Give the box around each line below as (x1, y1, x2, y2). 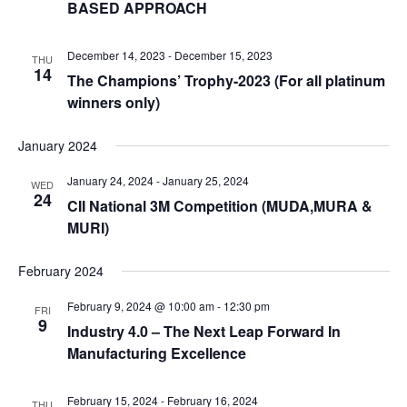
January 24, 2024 (66, 173, 154, 188)
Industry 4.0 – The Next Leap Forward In (66, 321, 341, 342)
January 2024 (17, 136, 97, 154)
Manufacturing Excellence (66, 342, 246, 363)
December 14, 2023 (66, 47, 165, 63)
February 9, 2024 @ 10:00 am (66, 298, 214, 313)
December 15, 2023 (174, 47, 273, 63)
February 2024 (17, 262, 104, 280)
